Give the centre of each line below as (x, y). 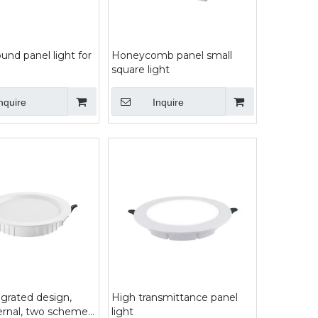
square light (141, 70)
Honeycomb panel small (172, 55)
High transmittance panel (175, 297)
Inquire (168, 102)
